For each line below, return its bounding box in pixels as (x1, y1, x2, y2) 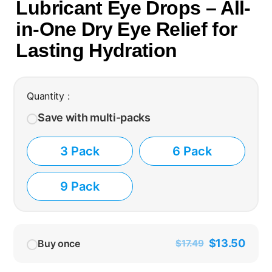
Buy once (38, 237, 80, 250)
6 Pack (172, 143, 212, 158)
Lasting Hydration (16, 39, 177, 62)
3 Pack (60, 143, 100, 158)
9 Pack (60, 178, 100, 194)
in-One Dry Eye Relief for (16, 18, 237, 41)
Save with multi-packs (38, 110, 151, 124)
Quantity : (27, 89, 70, 102)
